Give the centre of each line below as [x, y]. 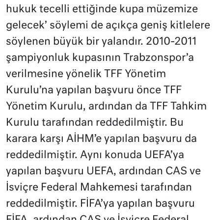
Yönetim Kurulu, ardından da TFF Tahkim [106, 107]
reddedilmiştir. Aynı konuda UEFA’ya [95, 156]
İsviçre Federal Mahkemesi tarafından [99, 188]
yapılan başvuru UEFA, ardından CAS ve [103, 172]
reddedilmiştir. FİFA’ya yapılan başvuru [100, 204]
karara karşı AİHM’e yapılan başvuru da [101, 139]
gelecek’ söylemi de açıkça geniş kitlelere [108, 26]
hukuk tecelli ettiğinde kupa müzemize [102, 10]
